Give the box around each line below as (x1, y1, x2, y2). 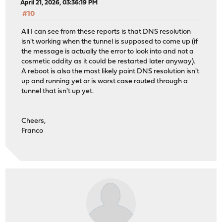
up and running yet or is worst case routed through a (21, 78, 188, 86)
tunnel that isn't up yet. (21, 88, 94, 96)
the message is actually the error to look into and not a (21, 48, 194, 56)
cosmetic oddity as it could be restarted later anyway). (21, 58, 196, 66)
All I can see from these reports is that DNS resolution (21, 28, 191, 36)
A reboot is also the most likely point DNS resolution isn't (21, 68, 200, 76)
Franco (21, 127, 44, 135)
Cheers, (21, 117, 46, 125)
